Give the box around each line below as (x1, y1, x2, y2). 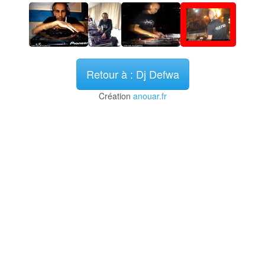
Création (98, 89, 133, 102)
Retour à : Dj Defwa (86, 66, 179, 82)
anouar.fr (132, 89, 167, 102)
